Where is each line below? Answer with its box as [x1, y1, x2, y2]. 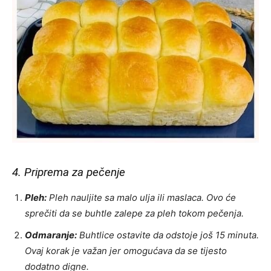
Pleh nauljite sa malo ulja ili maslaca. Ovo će [47, 192, 236, 204]
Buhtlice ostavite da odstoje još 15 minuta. [77, 229, 259, 241]
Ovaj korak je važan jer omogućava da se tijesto [25, 245, 227, 257]
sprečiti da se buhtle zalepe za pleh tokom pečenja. [25, 207, 244, 220]
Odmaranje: [25, 229, 77, 241]
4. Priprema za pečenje [12, 165, 125, 180]
